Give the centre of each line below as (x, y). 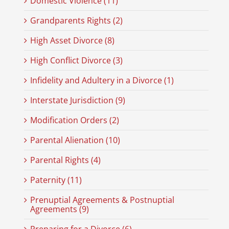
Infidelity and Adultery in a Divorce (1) (102, 81)
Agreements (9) (59, 209)
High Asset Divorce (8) (72, 41)
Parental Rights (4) (65, 160)
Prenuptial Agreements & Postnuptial (102, 200)
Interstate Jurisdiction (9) (77, 100)
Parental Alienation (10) (75, 140)
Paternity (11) (56, 180)
